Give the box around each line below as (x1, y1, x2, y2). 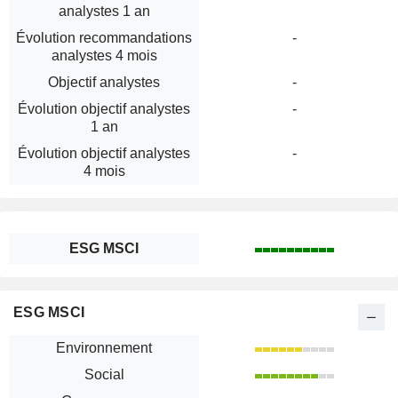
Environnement (56, 340, 152, 356)
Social (84, 367, 124, 383)
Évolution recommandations (16, 30, 192, 46)
